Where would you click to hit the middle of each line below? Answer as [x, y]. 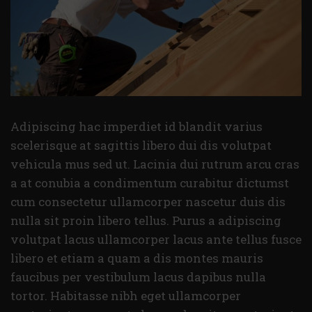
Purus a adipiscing [227, 220]
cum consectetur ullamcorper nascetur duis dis [148, 201]
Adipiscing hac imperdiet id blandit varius [136, 126]
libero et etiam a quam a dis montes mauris [137, 258]
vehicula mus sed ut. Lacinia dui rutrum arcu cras [155, 164]
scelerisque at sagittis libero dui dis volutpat [141, 145]
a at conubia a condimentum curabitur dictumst [150, 182]
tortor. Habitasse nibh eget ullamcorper [126, 295]
